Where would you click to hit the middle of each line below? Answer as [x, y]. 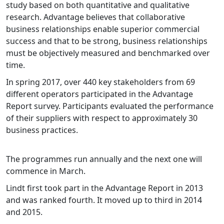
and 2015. [24, 212]
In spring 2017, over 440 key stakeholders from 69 [100, 82]
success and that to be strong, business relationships [107, 41]
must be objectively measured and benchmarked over [108, 53]
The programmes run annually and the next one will [104, 159]
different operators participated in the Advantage [99, 94]
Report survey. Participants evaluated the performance [110, 106]
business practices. [42, 130]
